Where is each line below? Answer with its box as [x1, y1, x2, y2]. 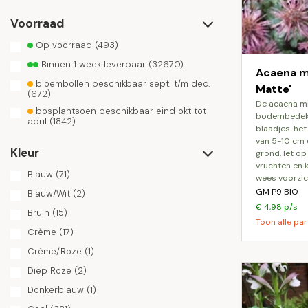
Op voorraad [33, 39, 92, 51]
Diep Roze [27, 265, 71, 276]
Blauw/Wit [27, 188, 70, 199]
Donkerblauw [27, 284, 84, 296]
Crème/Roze [27, 245, 82, 257]
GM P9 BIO [256, 186, 298, 197]
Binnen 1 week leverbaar [38, 58, 146, 70]
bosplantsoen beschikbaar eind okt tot [33, 105, 206, 117]
